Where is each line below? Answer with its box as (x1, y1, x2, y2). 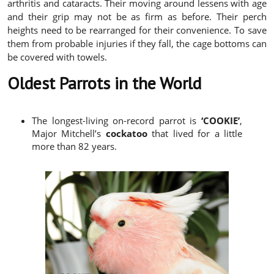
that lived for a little (147, 127, 243, 140)
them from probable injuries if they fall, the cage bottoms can (7, 37, 267, 50)
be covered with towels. (7, 51, 107, 64)
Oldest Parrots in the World (7, 72, 201, 95)
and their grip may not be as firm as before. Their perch (7, 10, 267, 23)
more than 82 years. (32, 140, 117, 153)
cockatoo (105, 127, 147, 140)
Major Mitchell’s (32, 127, 106, 140)
